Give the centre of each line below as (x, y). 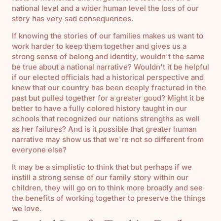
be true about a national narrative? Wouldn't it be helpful (110, 67)
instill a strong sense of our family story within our (100, 177)
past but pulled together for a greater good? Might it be (108, 98)
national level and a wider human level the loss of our (105, 8)
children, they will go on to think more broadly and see (107, 187)
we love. (27, 208)
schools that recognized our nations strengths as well (106, 118)
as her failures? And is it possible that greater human (104, 129)
